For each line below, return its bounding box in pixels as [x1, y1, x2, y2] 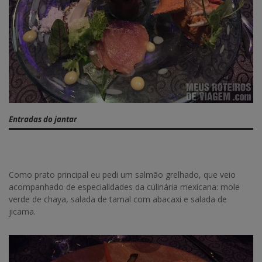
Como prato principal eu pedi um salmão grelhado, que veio [9, 169, 236, 181]
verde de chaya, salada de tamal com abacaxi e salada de [9, 194, 227, 205]
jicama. [9, 206, 36, 218]
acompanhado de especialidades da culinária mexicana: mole [9, 181, 240, 193]
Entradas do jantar [9, 113, 77, 125]
